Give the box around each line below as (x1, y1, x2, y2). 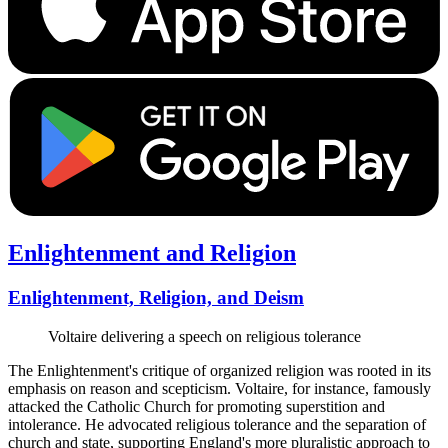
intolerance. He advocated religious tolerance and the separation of (8, 416, 426, 434)
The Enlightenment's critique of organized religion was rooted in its (8, 362, 431, 380)
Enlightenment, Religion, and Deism (8, 287, 304, 309)
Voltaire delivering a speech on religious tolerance (48, 328, 361, 346)
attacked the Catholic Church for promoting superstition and (8, 398, 385, 416)
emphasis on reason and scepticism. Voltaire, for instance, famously (8, 380, 431, 398)
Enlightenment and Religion (8, 240, 296, 267)
